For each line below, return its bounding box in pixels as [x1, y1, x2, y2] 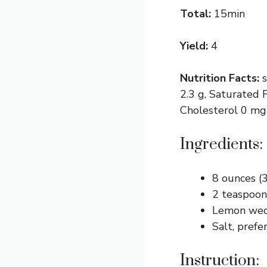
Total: [180, 6, 214, 21]
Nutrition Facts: [180, 70, 262, 85]
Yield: [180, 38, 211, 53]
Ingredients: [180, 134, 263, 154]
